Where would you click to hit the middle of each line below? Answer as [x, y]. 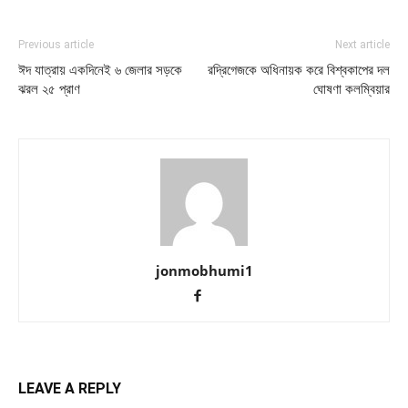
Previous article [56, 45]
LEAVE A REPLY [70, 389]
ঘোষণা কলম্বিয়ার [352, 90]
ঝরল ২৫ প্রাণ [49, 90]
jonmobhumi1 [204, 271]
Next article [362, 45]
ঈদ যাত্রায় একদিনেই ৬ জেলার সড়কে [100, 71]
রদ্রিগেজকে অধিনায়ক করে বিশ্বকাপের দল [299, 71]
